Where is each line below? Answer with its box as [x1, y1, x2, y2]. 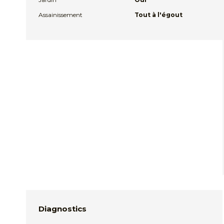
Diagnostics [38, 204, 86, 213]
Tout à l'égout [134, 11, 182, 18]
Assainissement [38, 11, 82, 18]
